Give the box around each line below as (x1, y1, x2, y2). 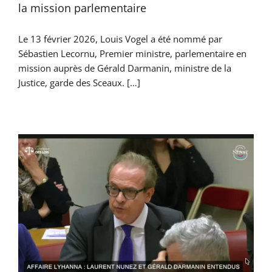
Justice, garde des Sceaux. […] (18, 76, 140, 89)
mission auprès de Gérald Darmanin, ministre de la (18, 62, 231, 75)
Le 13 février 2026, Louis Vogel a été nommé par (18, 33, 222, 46)
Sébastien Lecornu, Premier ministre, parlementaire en (18, 47, 246, 60)
